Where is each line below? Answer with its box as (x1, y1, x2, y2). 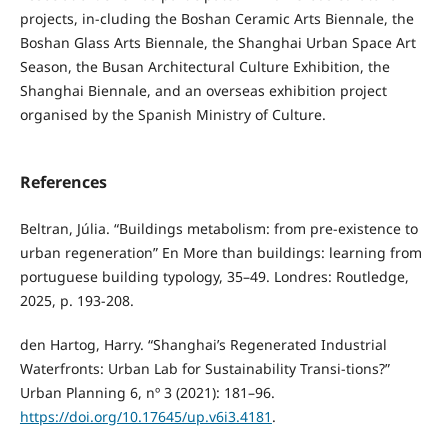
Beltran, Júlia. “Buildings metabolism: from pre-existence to (19, 219, 418, 239)
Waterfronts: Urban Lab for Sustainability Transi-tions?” (19, 359, 390, 379)
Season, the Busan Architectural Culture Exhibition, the (19, 57, 390, 77)
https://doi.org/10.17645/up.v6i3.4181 (19, 407, 272, 427)
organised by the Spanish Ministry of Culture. (19, 105, 330, 125)
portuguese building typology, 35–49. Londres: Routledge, (19, 267, 409, 287)
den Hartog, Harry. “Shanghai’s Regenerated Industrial (19, 335, 387, 355)
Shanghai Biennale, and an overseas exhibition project (19, 81, 387, 101)
